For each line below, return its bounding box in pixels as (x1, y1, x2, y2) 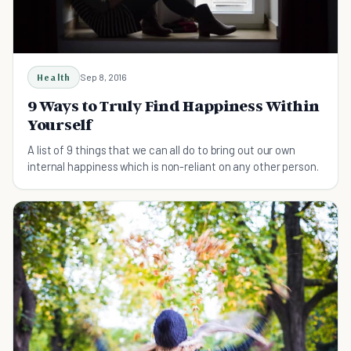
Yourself (27, 115, 93, 135)
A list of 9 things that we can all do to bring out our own (27, 143, 296, 157)
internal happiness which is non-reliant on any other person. (27, 159, 319, 174)
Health (37, 71, 71, 84)
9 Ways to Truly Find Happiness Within (27, 96, 320, 116)
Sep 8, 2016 (80, 71, 128, 83)
